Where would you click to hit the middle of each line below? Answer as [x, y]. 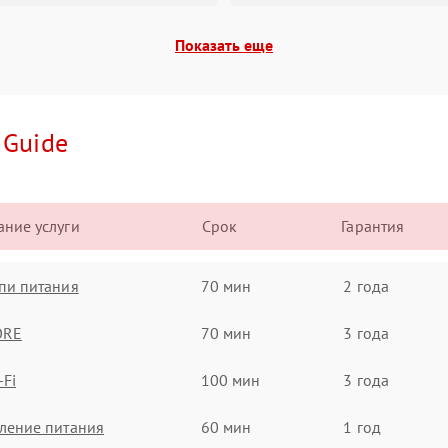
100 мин [230, 379]
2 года [366, 285]
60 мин [226, 426]
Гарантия [373, 226]
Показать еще [224, 45]
